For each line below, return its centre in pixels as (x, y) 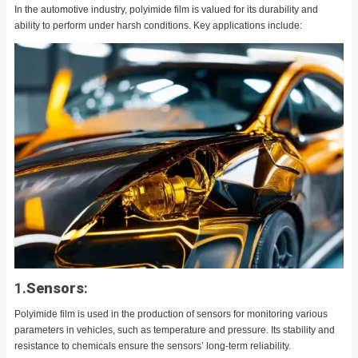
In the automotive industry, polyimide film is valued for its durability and (166, 9)
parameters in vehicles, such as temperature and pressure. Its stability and (175, 330)
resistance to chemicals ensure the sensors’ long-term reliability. (153, 346)
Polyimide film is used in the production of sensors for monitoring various (171, 314)
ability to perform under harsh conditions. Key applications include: (158, 25)
